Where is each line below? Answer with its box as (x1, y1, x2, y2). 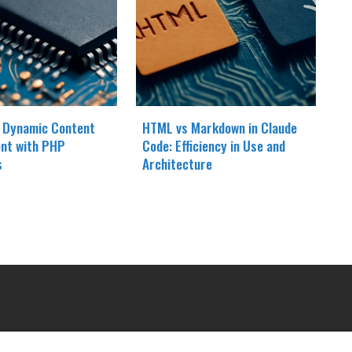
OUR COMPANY (36, 332, 113, 350)
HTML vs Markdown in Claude (141, 116, 297, 137)
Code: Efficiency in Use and (141, 134, 285, 156)
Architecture (141, 152, 212, 174)
